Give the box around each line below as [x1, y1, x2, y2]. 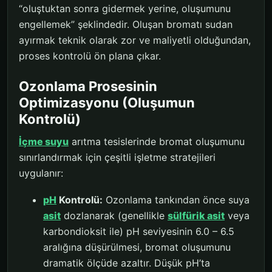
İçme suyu [19, 135, 69, 148]
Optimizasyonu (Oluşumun [19, 94, 195, 110]
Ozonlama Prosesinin [19, 78, 157, 94]
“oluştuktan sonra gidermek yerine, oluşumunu [19, 2, 231, 15]
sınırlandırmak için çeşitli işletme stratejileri [19, 151, 216, 163]
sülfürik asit [168, 209, 225, 222]
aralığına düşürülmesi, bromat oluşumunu [43, 240, 231, 253]
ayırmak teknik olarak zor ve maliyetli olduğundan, [19, 33, 251, 46]
